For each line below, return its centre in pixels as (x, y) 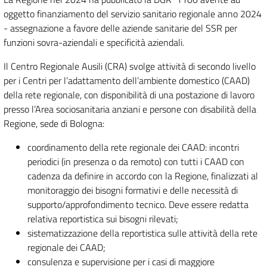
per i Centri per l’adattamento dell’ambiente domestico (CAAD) (127, 81)
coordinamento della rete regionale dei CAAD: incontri (133, 148)
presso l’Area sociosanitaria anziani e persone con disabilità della (130, 109)
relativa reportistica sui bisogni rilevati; (103, 219)
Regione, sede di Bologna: (54, 124)
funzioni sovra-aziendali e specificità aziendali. (94, 43)
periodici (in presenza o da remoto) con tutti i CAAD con (136, 162)
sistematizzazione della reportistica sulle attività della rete (142, 233)
